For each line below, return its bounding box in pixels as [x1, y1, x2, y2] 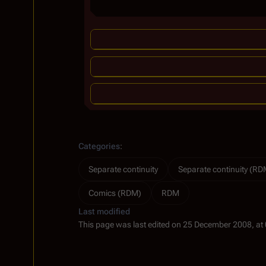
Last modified [78, 206, 130, 216]
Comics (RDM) [88, 188, 141, 198]
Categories [78, 141, 120, 151]
